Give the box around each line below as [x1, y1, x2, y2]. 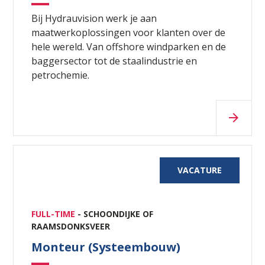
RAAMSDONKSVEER [31, 220, 111, 232]
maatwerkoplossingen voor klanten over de [31, 25, 226, 39]
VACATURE [177, 164, 222, 176]
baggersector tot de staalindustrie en [31, 54, 198, 67]
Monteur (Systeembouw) [31, 238, 181, 255]
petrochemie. [31, 68, 90, 82]
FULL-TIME [31, 208, 78, 219]
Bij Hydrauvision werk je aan [31, 11, 157, 25]
